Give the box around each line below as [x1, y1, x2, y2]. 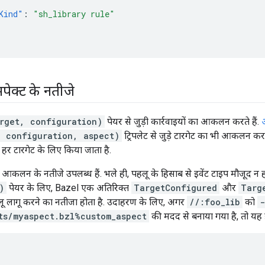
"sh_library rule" [33, 8, 115, 20]
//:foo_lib [189, 196, 240, 208]
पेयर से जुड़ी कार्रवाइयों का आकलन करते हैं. [105, 116, 261, 128]
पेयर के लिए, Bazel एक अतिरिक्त [7, 182, 131, 194]
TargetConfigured [134, 182, 217, 194]
